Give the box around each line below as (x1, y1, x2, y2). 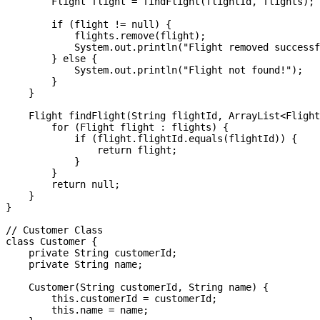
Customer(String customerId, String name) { (6, 281, 269, 294)
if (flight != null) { (6, 19, 171, 31)
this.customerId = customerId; (6, 293, 217, 305)
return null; (6, 179, 120, 191)
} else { (6, 53, 97, 65)
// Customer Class (6, 224, 103, 236)
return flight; (6, 144, 177, 156)
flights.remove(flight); (6, 30, 206, 42)
